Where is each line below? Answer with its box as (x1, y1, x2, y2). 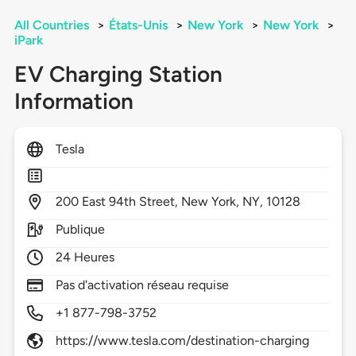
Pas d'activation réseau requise (55, 277, 230, 293)
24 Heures (55, 250, 115, 265)
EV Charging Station (14, 60, 222, 88)
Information (14, 87, 133, 115)
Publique (55, 222, 106, 238)
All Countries (14, 17, 89, 33)
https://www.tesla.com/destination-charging (55, 333, 310, 349)
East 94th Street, (81, 194, 182, 210)
